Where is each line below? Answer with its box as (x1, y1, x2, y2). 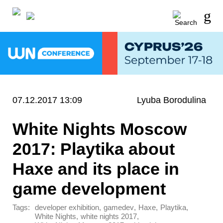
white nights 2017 (81, 213, 137, 221)
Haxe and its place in (12, 159, 179, 178)
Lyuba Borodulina (137, 95, 207, 105)
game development (12, 179, 166, 198)
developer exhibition (35, 204, 99, 212)
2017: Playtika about (12, 139, 175, 158)
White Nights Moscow (12, 119, 187, 138)
